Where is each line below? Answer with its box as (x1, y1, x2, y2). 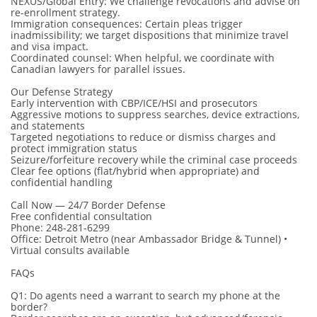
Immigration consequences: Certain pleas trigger (11, 17, 243, 30)
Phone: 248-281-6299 (11, 221, 110, 234)
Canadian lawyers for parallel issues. (11, 62, 185, 76)
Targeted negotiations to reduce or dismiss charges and (11, 130, 276, 144)
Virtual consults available (11, 243, 129, 257)
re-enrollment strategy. (11, 6, 120, 19)
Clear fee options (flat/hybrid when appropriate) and (11, 164, 260, 178)
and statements (11, 119, 85, 132)
